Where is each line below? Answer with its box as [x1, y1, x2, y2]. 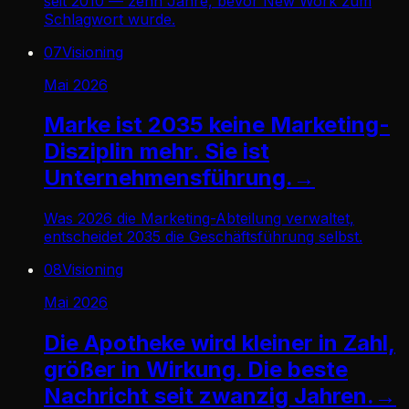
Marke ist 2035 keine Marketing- [44, 111, 390, 139]
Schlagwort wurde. [44, 9, 175, 28]
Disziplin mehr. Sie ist [44, 138, 269, 165]
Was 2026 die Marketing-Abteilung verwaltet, [44, 209, 354, 228]
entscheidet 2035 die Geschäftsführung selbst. [44, 227, 362, 246]
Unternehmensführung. [44, 164, 293, 192]
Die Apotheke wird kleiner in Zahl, [44, 330, 395, 357]
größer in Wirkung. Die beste [44, 356, 348, 383]
